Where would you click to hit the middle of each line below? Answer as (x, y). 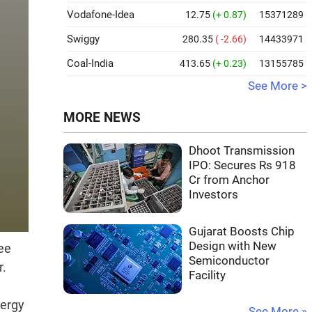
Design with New (233, 246)
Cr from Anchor (229, 180)
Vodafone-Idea (101, 15)
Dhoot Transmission (242, 151)
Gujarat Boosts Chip (242, 232)
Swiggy (83, 39)
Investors (213, 195)
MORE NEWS (102, 118)
